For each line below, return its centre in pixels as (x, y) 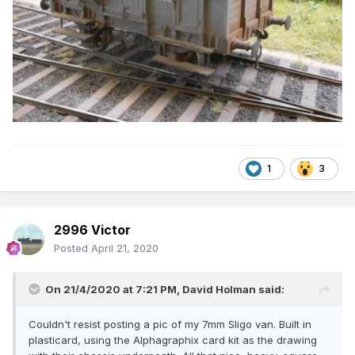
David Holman (219, 290)
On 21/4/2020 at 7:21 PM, (114, 290)
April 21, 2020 (125, 248)
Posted (73, 248)
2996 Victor (92, 230)
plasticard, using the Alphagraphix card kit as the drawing (173, 340)
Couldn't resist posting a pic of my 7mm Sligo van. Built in (170, 324)
